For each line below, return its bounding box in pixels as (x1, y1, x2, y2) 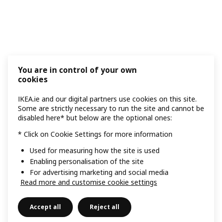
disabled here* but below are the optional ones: (18, 113, 172, 123)
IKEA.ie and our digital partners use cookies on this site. (18, 94, 197, 104)
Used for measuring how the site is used (30, 146, 160, 156)
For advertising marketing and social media (30, 167, 168, 177)
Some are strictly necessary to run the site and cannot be (18, 104, 204, 113)
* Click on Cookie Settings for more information (18, 129, 172, 139)
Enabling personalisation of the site (30, 157, 144, 166)
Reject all (90, 203, 119, 211)
